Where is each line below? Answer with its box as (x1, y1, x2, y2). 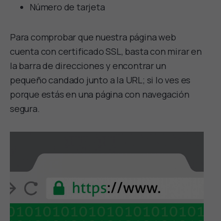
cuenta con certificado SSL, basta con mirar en (10, 45, 202, 57)
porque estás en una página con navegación (10, 88, 189, 100)
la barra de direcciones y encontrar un (10, 59, 166, 72)
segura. (10, 102, 40, 114)
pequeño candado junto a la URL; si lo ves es (10, 74, 191, 86)
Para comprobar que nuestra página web (10, 31, 176, 43)
